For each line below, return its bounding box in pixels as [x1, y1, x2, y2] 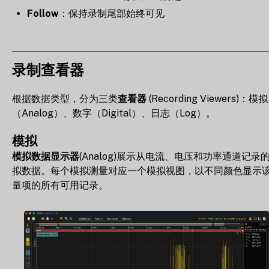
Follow [27, 7, 59, 19]
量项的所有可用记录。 [12, 179, 108, 191]
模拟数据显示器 [12, 150, 79, 162]
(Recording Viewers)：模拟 [147, 92, 268, 104]
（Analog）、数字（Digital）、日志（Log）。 [12, 107, 216, 119]
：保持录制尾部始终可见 [59, 7, 165, 19]
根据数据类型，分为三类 [12, 92, 118, 104]
